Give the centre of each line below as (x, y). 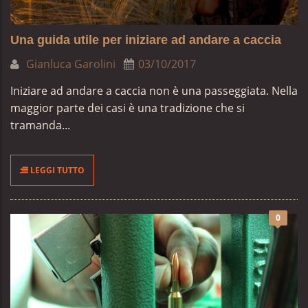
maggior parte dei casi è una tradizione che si (128, 108)
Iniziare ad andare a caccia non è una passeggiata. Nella (154, 91)
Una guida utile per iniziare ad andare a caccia (146, 40)
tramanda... (40, 125)
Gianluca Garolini (69, 64)
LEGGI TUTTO (56, 170)
